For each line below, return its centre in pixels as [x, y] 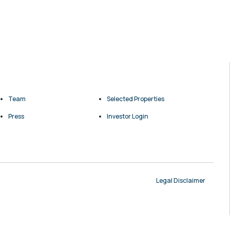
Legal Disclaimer [181, 180]
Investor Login [128, 116]
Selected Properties [136, 99]
